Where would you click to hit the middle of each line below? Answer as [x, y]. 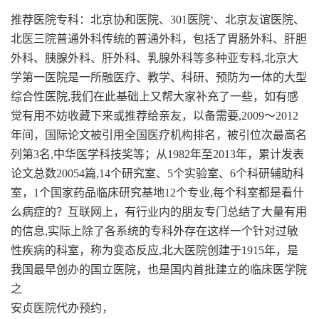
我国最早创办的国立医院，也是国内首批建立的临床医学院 [159, 270]
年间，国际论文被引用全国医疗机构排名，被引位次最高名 [159, 135]
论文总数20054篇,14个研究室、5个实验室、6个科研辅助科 [157, 174]
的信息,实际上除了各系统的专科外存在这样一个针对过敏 [155, 231]
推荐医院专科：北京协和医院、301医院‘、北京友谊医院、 [158, 20]
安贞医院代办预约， [62, 308]
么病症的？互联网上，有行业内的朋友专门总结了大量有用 [159, 212]
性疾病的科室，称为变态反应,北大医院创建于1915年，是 [155, 251]
